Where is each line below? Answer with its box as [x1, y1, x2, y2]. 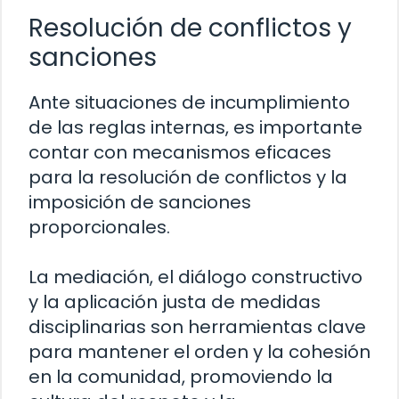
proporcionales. [28, 215, 170, 240]
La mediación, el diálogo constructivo [28, 265, 362, 290]
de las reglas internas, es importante [28, 115, 362, 141]
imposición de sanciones [28, 190, 251, 216]
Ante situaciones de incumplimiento [28, 90, 350, 116]
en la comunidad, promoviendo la [28, 364, 333, 390]
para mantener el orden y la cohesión [28, 339, 370, 365]
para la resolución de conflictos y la [28, 165, 347, 191]
